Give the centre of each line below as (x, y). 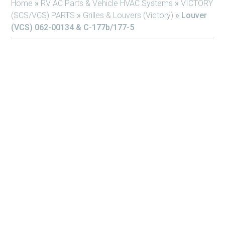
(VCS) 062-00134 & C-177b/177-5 (73, 27)
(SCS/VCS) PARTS (43, 15)
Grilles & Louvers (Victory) (128, 15)
